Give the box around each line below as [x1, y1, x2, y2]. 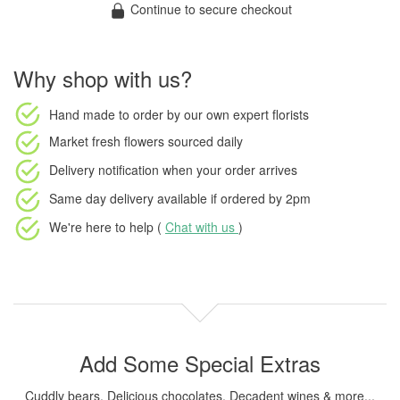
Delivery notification [49, 161, 159, 179]
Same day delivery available [49, 189, 207, 207]
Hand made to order [49, 105, 163, 123]
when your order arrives [159, 161, 297, 179]
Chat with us [165, 218, 238, 236]
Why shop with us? [13, 62, 192, 95]
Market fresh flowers [49, 132, 164, 150]
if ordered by [207, 189, 286, 207]
